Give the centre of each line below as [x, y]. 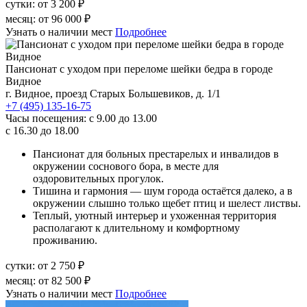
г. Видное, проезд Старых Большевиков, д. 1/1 [113, 93]
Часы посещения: [46, 118]
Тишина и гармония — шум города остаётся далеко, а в [163, 191]
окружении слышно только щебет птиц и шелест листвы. [167, 203]
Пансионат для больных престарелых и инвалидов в [156, 153]
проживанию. [65, 240]
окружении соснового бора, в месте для [126, 166]
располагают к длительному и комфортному [136, 228]
